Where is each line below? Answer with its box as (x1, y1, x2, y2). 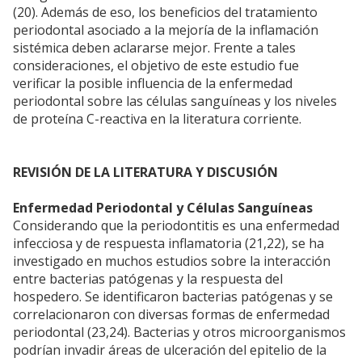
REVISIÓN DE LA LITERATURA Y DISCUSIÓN (13, 163, 278, 182)
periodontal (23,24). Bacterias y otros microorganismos (13, 323, 346, 342)
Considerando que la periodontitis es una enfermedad (13, 217, 339, 235)
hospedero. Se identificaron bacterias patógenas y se (13, 288, 333, 306)
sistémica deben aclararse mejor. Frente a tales (13, 39, 296, 57)
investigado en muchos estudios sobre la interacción (13, 252, 330, 271)
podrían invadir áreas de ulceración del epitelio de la (13, 341, 326, 360)
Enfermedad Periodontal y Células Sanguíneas (13, 199, 313, 217)
